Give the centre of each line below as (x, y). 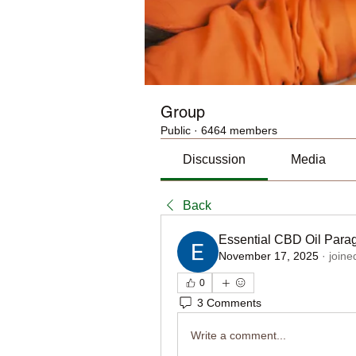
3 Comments (229, 302)
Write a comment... (238, 335)
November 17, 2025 (269, 256)
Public (176, 130)
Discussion (215, 159)
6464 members (239, 130)
